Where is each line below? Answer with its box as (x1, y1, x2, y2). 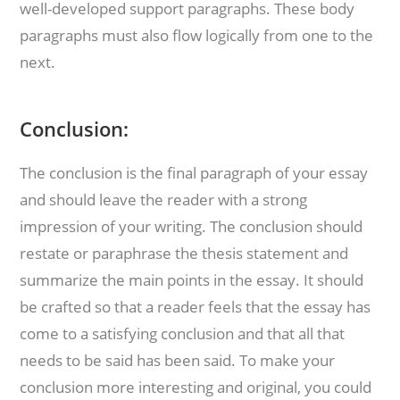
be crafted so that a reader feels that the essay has (20, 296, 371, 317)
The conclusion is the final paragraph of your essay (20, 162, 369, 183)
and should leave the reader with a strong (20, 189, 308, 210)
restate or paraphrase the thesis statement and (20, 243, 349, 263)
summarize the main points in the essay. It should (20, 270, 364, 290)
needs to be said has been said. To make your (20, 350, 336, 371)
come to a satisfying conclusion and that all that (20, 323, 346, 344)
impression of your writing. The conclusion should (20, 216, 363, 237)
